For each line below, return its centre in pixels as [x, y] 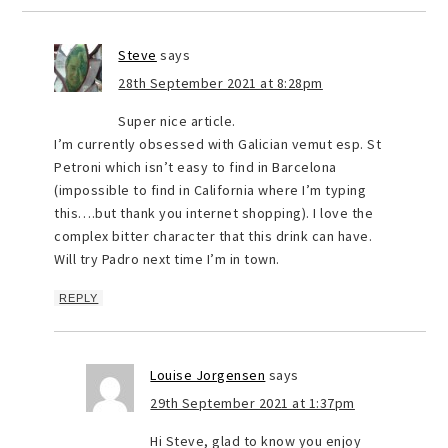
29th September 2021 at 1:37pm [252, 403]
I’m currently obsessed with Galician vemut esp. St [218, 144]
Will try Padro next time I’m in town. [167, 259]
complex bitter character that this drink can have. [213, 236]
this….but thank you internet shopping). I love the [214, 213]
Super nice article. [177, 121]
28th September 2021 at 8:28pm [220, 83]
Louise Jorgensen [208, 375]
